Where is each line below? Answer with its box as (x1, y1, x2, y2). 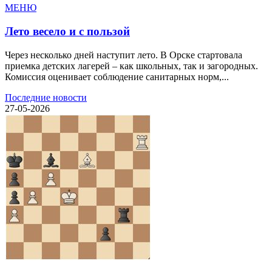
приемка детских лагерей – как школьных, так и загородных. (5, 60, 258, 71)
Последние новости (5, 92, 87, 103)
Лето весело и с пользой (5, 24, 130, 38)
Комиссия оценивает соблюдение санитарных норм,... (5, 71, 229, 82)
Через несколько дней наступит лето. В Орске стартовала (5, 49, 242, 60)
